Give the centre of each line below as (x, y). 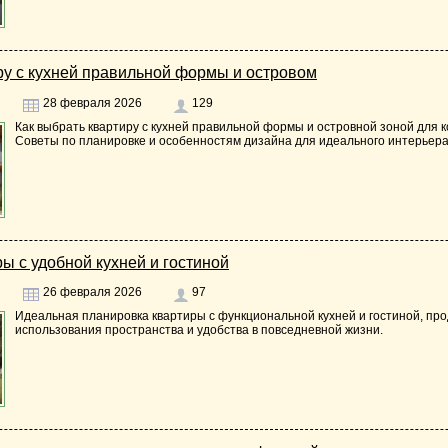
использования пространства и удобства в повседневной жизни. (199, 330)
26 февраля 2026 (91, 292)
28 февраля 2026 (91, 102)
